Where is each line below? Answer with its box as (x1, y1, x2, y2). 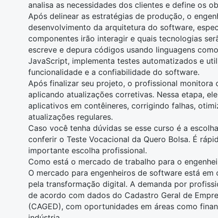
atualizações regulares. (28, 112, 113, 122)
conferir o (28, 134, 67, 144)
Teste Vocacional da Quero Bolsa (67, 134, 188, 144)
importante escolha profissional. (28, 145, 147, 155)
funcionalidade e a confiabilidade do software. (28, 67, 200, 77)
